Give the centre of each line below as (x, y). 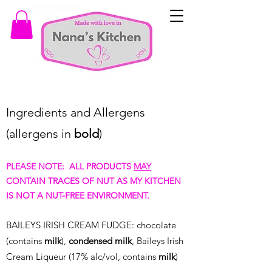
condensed (90, 241)
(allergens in (40, 134)
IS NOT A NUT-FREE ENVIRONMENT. (78, 195)
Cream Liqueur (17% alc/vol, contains (82, 257)
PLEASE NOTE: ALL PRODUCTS (70, 166)
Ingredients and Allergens (77, 112)
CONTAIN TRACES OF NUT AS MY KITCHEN (93, 181)
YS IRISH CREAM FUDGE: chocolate (103, 225)
